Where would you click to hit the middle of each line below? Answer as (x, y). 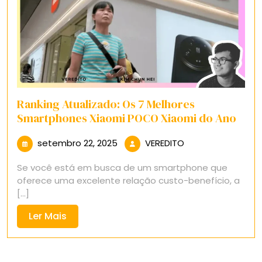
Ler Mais (48, 216)
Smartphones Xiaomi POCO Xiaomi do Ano (127, 118)
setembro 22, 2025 (77, 143)
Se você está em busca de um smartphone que (122, 167)
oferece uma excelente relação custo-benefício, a (128, 180)
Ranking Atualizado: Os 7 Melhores (106, 104)
